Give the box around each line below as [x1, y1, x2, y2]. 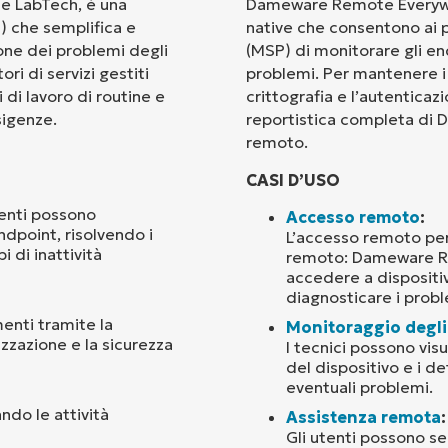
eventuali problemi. [286, 376, 433, 397]
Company [186, 87, 259, 108]
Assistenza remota [286, 406, 441, 427]
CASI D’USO [246, 169, 340, 190]
